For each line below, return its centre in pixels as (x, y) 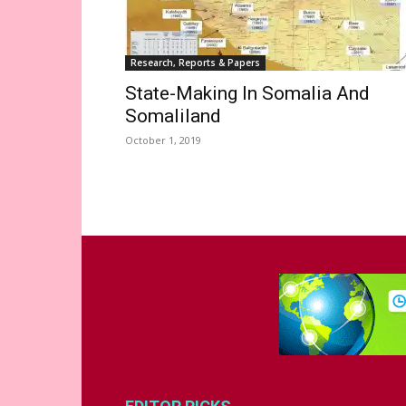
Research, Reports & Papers (195, 63)
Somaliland (173, 116)
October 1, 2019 (163, 140)
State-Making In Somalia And (247, 93)
